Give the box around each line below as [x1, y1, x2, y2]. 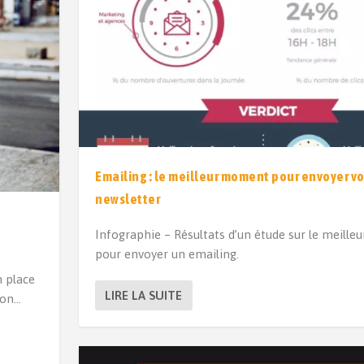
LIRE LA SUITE [105, 288, 183, 302]
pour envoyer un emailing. [95, 246, 240, 261]
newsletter [95, 190, 161, 207]
